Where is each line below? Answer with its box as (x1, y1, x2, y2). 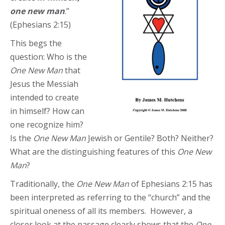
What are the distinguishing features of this (10, 146, 177, 157)
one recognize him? (10, 119, 83, 130)
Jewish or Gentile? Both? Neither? (86, 133, 213, 144)
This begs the (10, 38, 62, 49)
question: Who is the (10, 51, 87, 62)
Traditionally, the (10, 178, 74, 189)
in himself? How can (10, 105, 84, 117)
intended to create (10, 92, 79, 103)
